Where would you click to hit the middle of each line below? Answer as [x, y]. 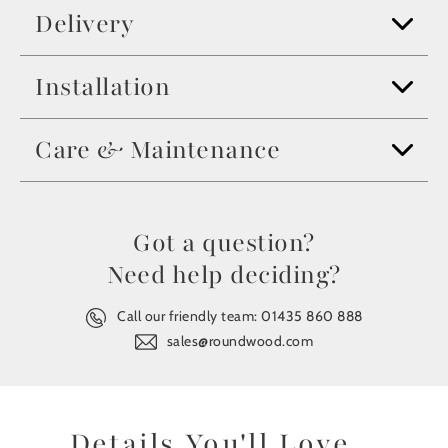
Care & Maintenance [157, 150]
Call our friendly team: [189, 316]
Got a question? [224, 243]
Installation [102, 87]
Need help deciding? [224, 275]
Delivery [84, 24]
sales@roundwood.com [240, 340]
